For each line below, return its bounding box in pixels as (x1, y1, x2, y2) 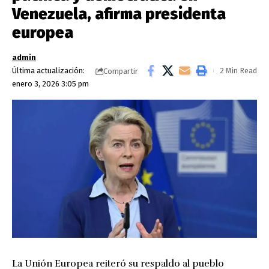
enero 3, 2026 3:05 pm (12, 79, 89, 88)
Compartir (103, 66, 138, 76)
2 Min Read (220, 66, 257, 75)
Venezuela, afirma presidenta (12, 5, 226, 23)
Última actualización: (12, 66, 85, 75)
